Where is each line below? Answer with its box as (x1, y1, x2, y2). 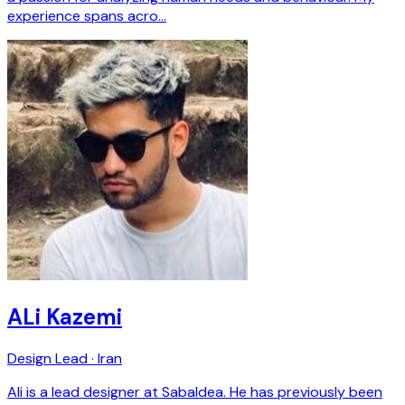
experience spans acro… (7, 6, 166, 26)
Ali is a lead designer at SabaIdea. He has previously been (7, 382, 382, 402)
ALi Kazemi (7, 303, 122, 332)
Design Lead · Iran (7, 349, 122, 369)
